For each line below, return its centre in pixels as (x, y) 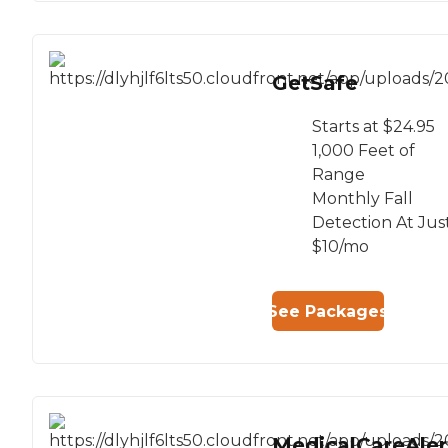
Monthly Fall (362, 199)
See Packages (328, 311)
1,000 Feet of (363, 151)
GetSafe (315, 83)
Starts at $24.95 (373, 127)
